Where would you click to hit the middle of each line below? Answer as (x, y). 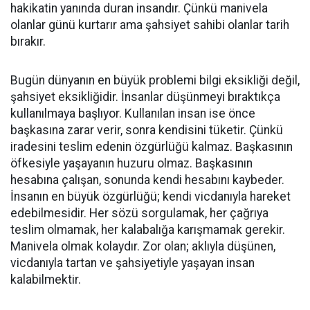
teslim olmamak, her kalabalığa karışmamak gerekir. (148, 230)
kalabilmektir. (46, 280)
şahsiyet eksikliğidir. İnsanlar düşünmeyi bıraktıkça (145, 97)
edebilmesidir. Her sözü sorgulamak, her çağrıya (139, 213)
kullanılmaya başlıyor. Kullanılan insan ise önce (133, 113)
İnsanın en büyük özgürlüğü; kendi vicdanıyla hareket (151, 197)
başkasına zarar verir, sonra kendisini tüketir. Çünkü (147, 130)
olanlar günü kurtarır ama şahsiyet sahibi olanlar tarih (150, 25)
